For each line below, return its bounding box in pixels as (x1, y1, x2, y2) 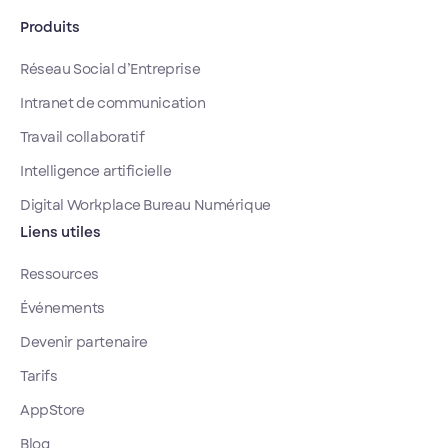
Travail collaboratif (20, 126, 145, 147)
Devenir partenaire (20, 331, 148, 352)
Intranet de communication (20, 92, 206, 113)
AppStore (20, 399, 85, 420)
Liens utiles (20, 221, 101, 242)
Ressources (20, 263, 99, 284)
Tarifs (20, 365, 58, 386)
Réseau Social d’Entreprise (20, 58, 201, 79)
